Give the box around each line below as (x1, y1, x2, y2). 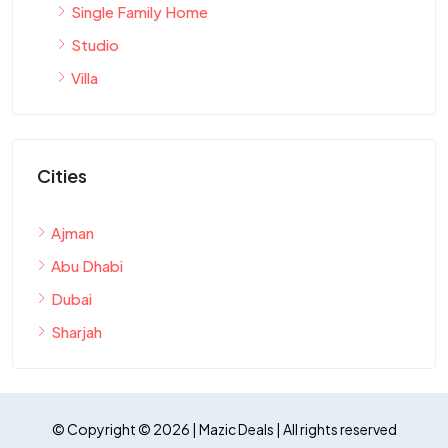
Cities (37, 163, 87, 187)
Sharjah (51, 321, 102, 341)
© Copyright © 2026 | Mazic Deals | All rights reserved (51, 419, 397, 438)
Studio (71, 34, 119, 54)
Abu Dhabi (51, 255, 123, 275)
